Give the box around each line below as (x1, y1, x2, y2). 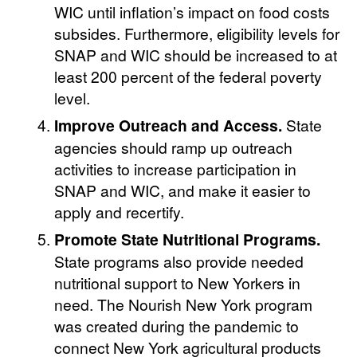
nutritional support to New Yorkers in (54, 272, 301, 294)
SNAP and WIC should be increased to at (54, 44, 338, 66)
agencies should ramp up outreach (54, 136, 293, 159)
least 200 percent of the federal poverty (54, 65, 323, 88)
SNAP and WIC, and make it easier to (54, 179, 312, 202)
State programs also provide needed (54, 250, 304, 273)
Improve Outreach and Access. (54, 114, 287, 137)
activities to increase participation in (54, 158, 297, 180)
